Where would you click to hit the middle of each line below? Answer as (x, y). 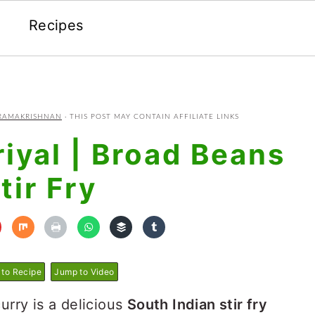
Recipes (56, 25)
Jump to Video (84, 272)
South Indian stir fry (197, 304)
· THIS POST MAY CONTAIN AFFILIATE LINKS (150, 117)
